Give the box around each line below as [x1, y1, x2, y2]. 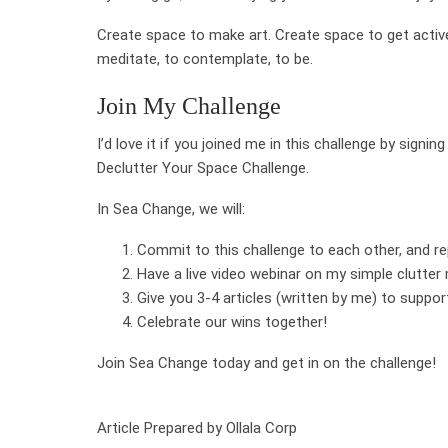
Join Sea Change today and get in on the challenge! [97, 353, 436, 372]
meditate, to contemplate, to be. [97, 49, 313, 68]
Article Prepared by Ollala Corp [97, 418, 297, 437]
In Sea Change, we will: [97, 199, 245, 218]
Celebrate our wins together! [137, 312, 327, 331]
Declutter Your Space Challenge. [97, 158, 309, 177]
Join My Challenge [97, 92, 281, 119]
